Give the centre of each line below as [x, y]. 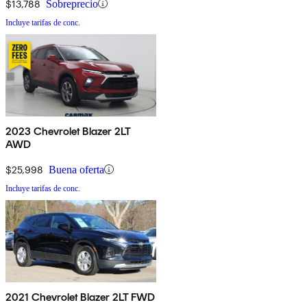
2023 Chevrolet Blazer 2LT [68, 131]
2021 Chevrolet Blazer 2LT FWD [81, 297]
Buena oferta [76, 169]
